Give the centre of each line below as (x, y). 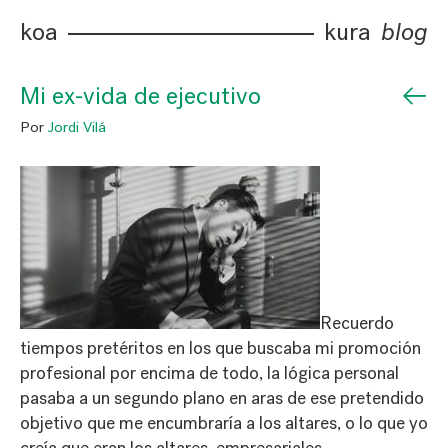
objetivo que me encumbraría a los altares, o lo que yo (224, 423)
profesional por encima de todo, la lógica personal (209, 373)
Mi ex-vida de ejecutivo (140, 96)
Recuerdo (357, 323)
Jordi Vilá (77, 127)
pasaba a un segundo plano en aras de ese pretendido (222, 398)
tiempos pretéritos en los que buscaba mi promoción (220, 348)
